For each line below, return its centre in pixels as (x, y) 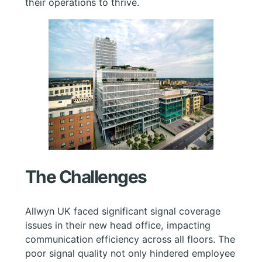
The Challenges (86, 176)
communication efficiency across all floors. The (130, 239)
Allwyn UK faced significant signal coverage (123, 211)
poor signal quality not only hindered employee (130, 253)
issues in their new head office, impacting (118, 225)
